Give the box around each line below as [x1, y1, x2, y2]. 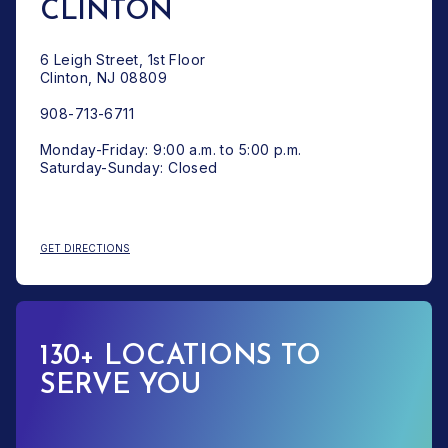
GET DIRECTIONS [40, 241, 130, 254]
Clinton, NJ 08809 [40, 68, 168, 86]
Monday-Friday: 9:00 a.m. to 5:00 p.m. [40, 140, 302, 158]
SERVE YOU [40, 371, 201, 400]
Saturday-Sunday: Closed [40, 158, 218, 176]
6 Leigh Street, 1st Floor [40, 50, 206, 68]
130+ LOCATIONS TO [40, 342, 321, 371]
